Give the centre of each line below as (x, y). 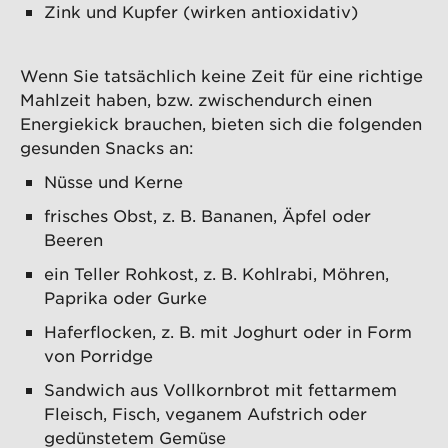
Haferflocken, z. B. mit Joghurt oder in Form (228, 331)
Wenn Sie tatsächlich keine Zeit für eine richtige (221, 75)
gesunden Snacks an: (107, 147)
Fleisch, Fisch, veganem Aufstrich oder (205, 413)
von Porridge (98, 355)
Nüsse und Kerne (113, 181)
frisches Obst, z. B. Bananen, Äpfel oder (207, 215)
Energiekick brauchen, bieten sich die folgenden (221, 123)
